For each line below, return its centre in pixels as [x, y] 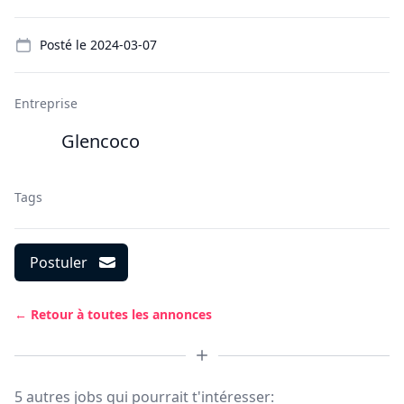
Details [37, 27]
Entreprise [46, 103]
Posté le [65, 45]
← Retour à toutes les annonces [113, 314]
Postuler [59, 262]
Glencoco [101, 141]
